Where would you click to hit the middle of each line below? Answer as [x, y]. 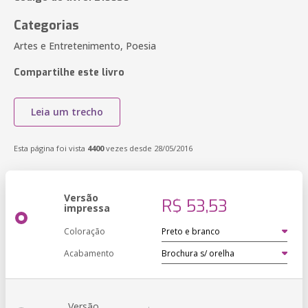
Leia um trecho [67, 112]
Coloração [85, 231]
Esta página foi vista [51, 148]
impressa [87, 208]
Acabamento [89, 253]
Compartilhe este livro [69, 73]
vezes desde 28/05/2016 [148, 148]
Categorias [46, 25]
